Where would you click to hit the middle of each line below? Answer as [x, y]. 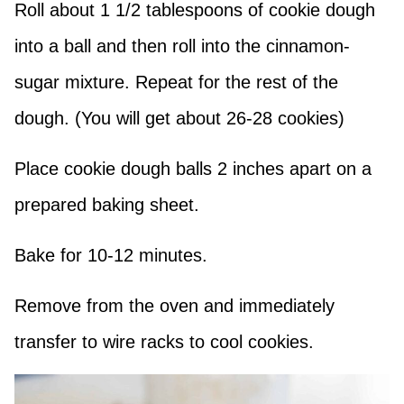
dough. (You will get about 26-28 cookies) [179, 119]
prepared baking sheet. [107, 205]
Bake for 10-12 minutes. [111, 256]
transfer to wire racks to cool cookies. [164, 342]
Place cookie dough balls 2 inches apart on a [193, 169]
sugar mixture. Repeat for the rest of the [176, 83]
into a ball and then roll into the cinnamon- [182, 46]
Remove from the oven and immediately [174, 306]
